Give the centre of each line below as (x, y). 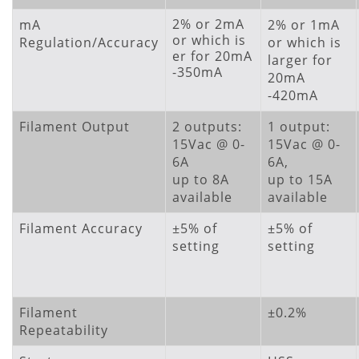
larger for (300, 60)
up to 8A (201, 179)
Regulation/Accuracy (89, 42)
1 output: (299, 127)
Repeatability (64, 330)
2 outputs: (207, 127)
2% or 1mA (304, 25)
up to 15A (300, 179)
